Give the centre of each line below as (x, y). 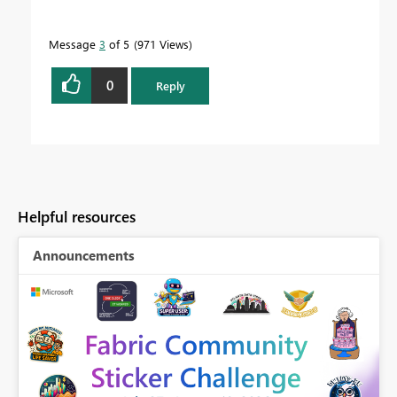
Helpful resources (77, 216)
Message (74, 43)
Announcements (84, 255)
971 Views (163, 43)
